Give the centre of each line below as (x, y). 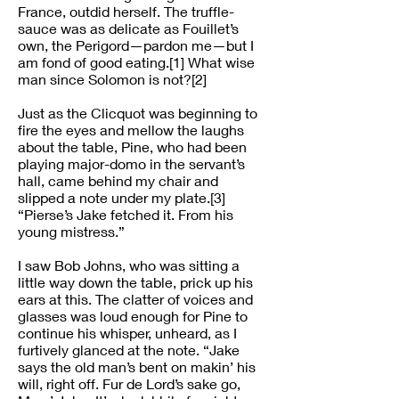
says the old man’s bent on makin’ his (137, 366)
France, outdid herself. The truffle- (126, 11)
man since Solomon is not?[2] (112, 79)
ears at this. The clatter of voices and (135, 299)
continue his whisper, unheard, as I (127, 333)
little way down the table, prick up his (135, 282)
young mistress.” (71, 231)
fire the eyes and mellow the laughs (131, 130)
